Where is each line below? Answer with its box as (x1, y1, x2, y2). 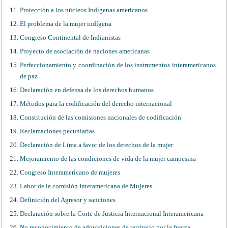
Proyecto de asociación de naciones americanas (20, 47, 150, 55)
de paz (20, 72, 38, 80)
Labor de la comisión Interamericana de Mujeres (20, 182, 153, 190)
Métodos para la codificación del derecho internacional (20, 99, 173, 107)
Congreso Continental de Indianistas (20, 33, 121, 41)
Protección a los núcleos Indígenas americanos (20, 6, 148, 14)
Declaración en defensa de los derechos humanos (20, 85, 154, 94)
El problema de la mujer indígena (20, 19, 112, 27)
